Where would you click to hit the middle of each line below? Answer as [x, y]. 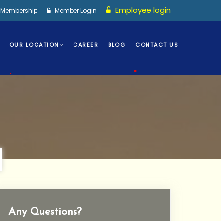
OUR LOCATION [34, 45]
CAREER [86, 45]
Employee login [142, 10]
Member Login [75, 11]
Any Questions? [45, 212]
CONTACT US [157, 45]
